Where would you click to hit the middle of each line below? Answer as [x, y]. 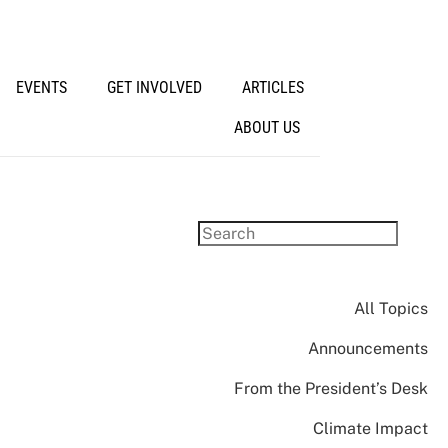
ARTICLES [272, 87]
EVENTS [41, 87]
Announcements [367, 348]
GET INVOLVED [154, 87]
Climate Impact [370, 428]
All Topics [390, 308]
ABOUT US [266, 127]
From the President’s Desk [330, 388]
